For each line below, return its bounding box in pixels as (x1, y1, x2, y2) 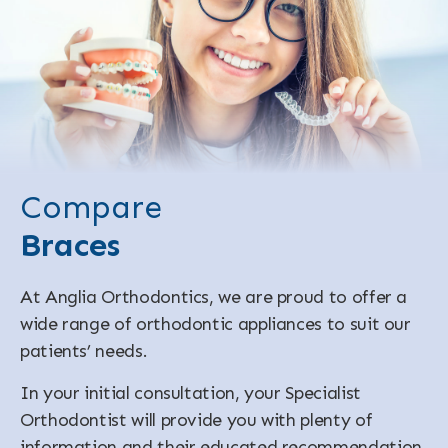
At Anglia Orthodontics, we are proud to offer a (20, 285, 408, 308)
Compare (20, 187, 162, 226)
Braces (20, 225, 120, 264)
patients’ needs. (20, 339, 148, 362)
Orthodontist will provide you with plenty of (20, 408, 373, 431)
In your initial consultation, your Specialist (20, 381, 361, 404)
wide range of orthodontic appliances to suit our (20, 312, 411, 335)
